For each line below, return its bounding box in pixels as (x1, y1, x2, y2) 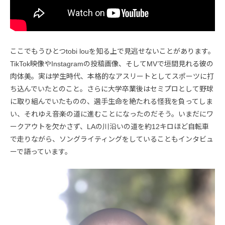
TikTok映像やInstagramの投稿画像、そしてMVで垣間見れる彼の (10, 60, 213, 68)
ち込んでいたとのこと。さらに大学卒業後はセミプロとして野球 (10, 85, 213, 93)
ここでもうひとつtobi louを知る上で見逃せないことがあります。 (10, 47, 215, 56)
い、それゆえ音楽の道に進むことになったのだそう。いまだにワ (10, 110, 213, 119)
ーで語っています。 (10, 148, 72, 156)
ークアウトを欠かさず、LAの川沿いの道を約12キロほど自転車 (10, 123, 209, 131)
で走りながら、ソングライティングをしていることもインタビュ (10, 135, 213, 144)
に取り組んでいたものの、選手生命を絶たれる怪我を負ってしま (10, 97, 213, 106)
